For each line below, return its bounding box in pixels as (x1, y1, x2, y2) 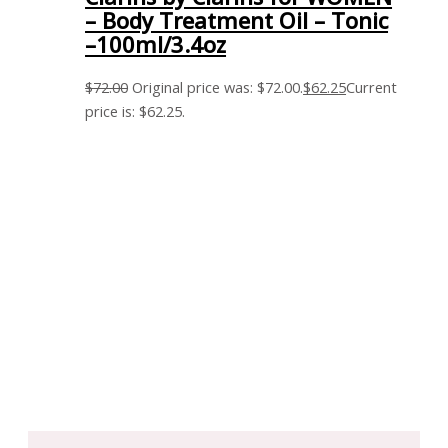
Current (346, 76, 398, 97)
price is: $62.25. (85, 100, 186, 121)
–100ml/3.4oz (85, 29, 227, 59)
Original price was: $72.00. (132, 76, 304, 97)
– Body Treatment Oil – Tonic (85, 5, 389, 35)
